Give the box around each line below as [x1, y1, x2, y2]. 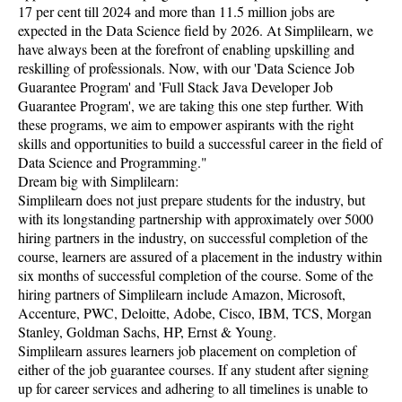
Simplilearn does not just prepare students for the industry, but [18, 190, 365, 209]
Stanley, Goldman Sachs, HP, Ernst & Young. [18, 322, 276, 341]
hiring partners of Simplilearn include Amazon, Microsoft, [18, 284, 345, 303]
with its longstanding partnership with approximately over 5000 [18, 209, 373, 228]
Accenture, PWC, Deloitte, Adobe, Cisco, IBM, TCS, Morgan [18, 303, 371, 322]
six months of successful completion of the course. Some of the [18, 266, 373, 284]
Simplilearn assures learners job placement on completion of [18, 341, 356, 360]
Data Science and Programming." [18, 153, 207, 171]
